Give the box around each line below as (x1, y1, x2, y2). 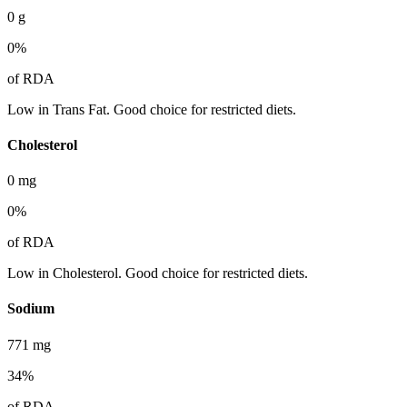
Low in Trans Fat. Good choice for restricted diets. (7, 101, 296, 117)
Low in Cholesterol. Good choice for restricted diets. (7, 265, 308, 282)
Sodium (7, 301, 55, 317)
